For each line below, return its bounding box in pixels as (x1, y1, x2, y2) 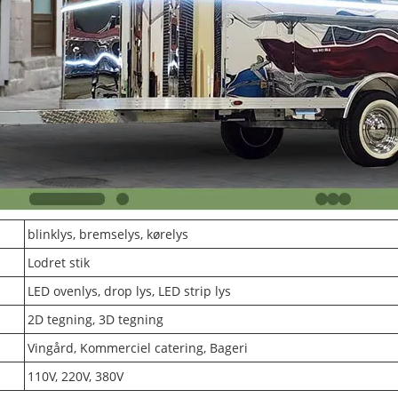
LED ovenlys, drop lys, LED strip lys (28, 283, 231, 300)
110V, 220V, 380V (28, 368, 123, 386)
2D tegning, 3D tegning (28, 311, 163, 329)
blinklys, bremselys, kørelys (28, 226, 188, 243)
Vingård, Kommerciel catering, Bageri (28, 339, 248, 357)
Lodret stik (28, 254, 90, 272)
